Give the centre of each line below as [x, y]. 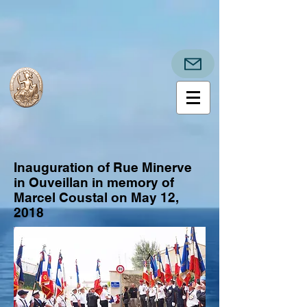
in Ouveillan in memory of [94, 182]
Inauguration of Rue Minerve [103, 167]
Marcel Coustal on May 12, [96, 197]
